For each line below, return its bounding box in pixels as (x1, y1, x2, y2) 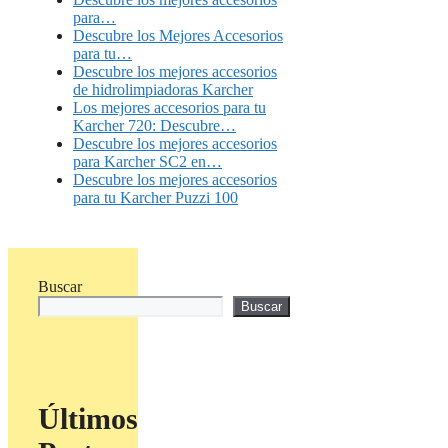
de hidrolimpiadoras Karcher (73, 81, 253, 99)
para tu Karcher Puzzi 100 (73, 189, 238, 207)
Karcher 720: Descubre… (73, 117, 236, 135)
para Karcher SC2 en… (73, 153, 222, 171)
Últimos (38, 402, 138, 436)
